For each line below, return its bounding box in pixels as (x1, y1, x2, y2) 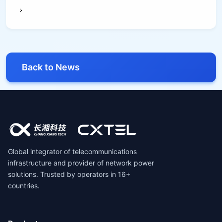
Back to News (22, 61, 80, 72)
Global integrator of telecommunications (8, 147, 137, 156)
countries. (8, 181, 40, 190)
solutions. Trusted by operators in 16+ (8, 170, 130, 178)
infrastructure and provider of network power (8, 159, 154, 167)
